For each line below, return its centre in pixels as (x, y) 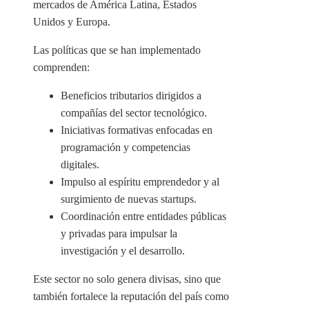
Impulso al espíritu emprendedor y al (140, 182)
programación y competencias (126, 148)
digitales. (80, 165)
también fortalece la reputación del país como (131, 297)
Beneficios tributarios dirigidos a (131, 96)
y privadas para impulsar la (119, 234)
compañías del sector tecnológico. (134, 113)
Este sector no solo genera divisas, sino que (127, 279)
